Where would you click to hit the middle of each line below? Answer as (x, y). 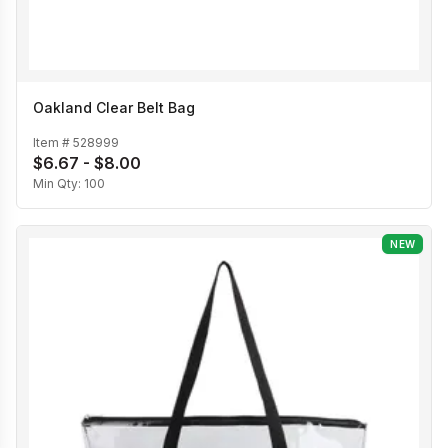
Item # (53, 142)
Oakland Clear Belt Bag (114, 108)
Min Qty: (58, 183)
